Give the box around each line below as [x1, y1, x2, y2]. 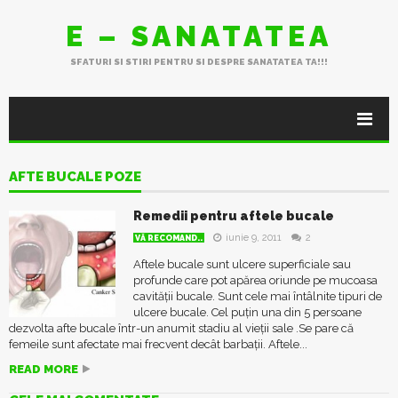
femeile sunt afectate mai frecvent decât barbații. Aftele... [9, 338, 307, 351]
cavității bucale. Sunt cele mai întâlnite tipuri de [133, 290, 382, 303]
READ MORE [9, 362, 78, 376]
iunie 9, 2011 [226, 232, 282, 243]
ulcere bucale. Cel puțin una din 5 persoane [133, 306, 362, 319]
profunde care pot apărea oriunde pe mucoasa [133, 274, 378, 287]
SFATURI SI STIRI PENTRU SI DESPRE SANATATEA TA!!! [70, 57, 328, 67]
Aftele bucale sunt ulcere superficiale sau [133, 258, 351, 271]
